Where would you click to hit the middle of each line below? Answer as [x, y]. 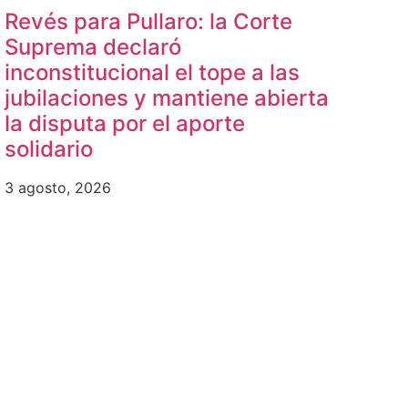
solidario [49, 149]
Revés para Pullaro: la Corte [149, 22]
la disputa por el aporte [125, 124]
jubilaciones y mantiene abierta [167, 98]
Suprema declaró [93, 47]
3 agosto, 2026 [58, 188]
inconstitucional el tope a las [153, 73]
